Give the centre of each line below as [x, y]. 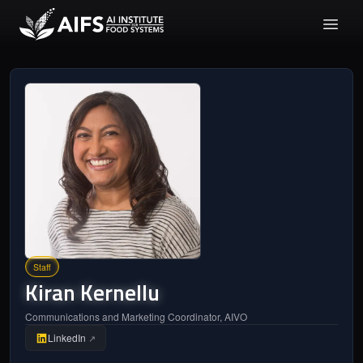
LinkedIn [67, 337]
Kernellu [120, 292]
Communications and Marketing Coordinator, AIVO [136, 316]
